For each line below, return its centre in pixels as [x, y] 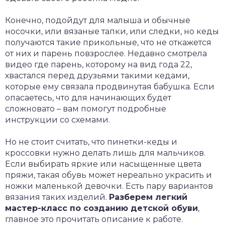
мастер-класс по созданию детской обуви [101, 208]
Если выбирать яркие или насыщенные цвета [103, 164]
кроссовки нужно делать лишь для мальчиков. [105, 153]
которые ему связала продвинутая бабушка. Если [110, 86]
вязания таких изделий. [57, 197]
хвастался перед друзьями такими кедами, [97, 75]
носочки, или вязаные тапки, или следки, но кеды [112, 31]
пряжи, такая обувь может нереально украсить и [108, 175]
